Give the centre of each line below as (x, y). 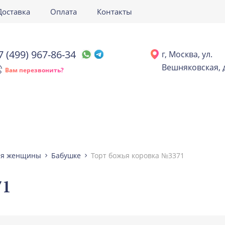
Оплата (64, 12)
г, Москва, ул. (187, 54)
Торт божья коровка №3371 (138, 155)
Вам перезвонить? (34, 70)
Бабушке (66, 155)
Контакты (115, 12)
